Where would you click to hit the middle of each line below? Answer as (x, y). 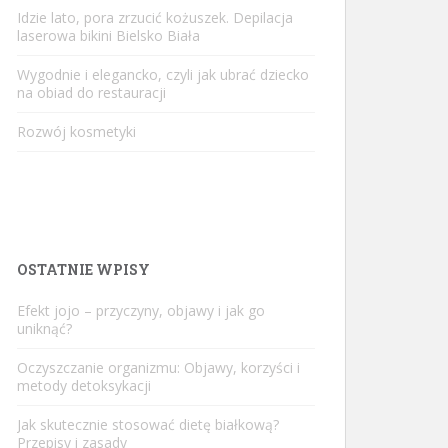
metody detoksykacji (84, 385)
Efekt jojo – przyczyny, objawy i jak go (141, 310)
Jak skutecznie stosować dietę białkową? (148, 424)
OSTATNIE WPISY (83, 269)
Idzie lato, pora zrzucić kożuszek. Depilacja (155, 17)
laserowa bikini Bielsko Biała (108, 35)
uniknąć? (44, 328)
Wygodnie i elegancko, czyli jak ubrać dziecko (163, 74)
